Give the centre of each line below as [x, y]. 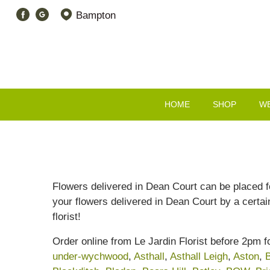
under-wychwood [90, 256]
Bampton [94, 15]
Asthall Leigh [199, 256]
